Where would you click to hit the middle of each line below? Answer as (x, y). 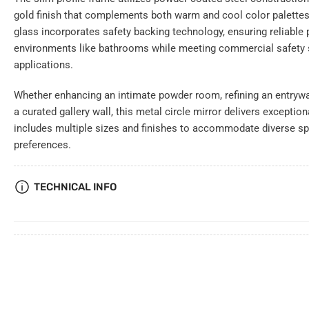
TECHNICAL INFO (75, 187)
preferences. (42, 145)
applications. (43, 65)
